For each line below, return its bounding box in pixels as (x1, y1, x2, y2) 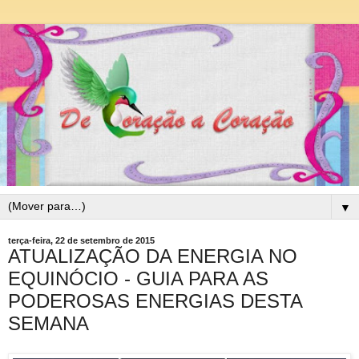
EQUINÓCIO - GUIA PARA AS (8, 267, 268, 289)
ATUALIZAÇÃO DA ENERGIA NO (8, 244, 297, 267)
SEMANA (8, 312, 89, 334)
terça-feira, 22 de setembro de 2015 (8, 235, 155, 245)
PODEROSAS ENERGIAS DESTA (8, 289, 302, 312)
